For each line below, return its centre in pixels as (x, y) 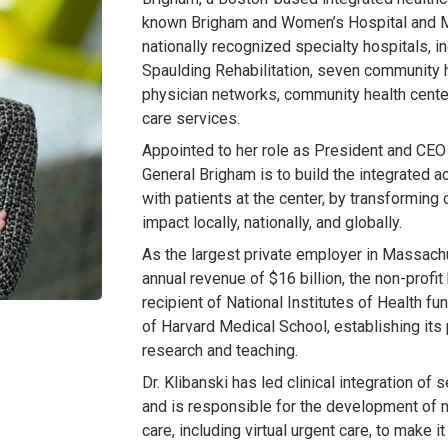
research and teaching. (220, 350)
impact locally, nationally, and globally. (272, 222)
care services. (191, 118)
